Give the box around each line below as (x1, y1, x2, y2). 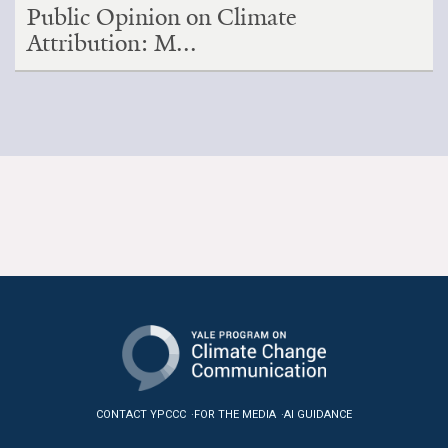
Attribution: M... (27, 28, 197, 58)
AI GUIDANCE (284, 407, 352, 421)
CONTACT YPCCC (96, 407, 186, 421)
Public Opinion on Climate (27, 2, 296, 32)
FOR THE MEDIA (194, 407, 276, 421)
